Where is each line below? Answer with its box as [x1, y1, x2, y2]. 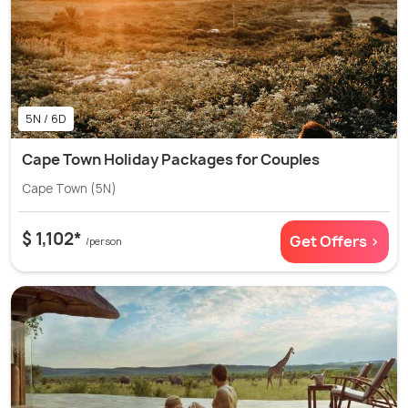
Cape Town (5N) [22, 179, 117, 197]
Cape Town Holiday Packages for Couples [22, 148, 320, 169]
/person [86, 234, 122, 248]
